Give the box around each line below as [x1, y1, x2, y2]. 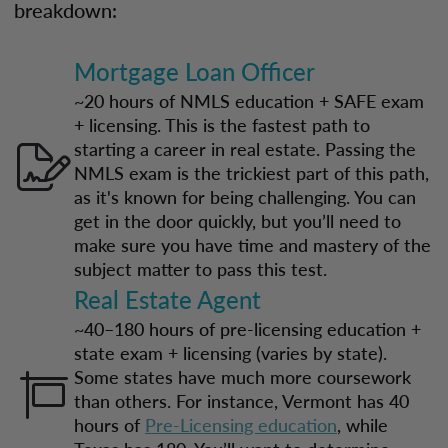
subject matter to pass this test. [74, 256, 327, 281]
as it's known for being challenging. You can [74, 184, 416, 209]
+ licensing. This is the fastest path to [74, 112, 370, 137]
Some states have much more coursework [74, 364, 411, 389]
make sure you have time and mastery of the [74, 232, 431, 257]
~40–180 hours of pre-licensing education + [74, 316, 421, 341]
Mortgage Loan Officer [74, 54, 315, 88]
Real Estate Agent [74, 282, 261, 316]
